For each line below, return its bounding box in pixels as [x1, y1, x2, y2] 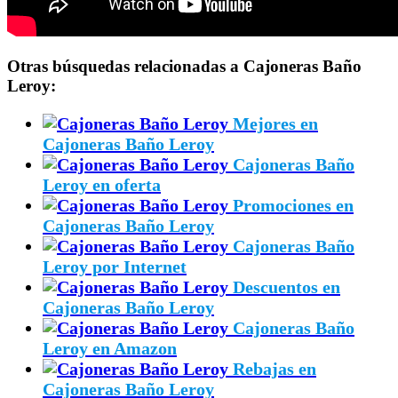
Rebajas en [233, 358, 316, 378]
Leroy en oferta [43, 174, 161, 195]
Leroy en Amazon [43, 338, 177, 358]
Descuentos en [233, 276, 340, 297]
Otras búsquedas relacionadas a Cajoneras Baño [7, 56, 362, 76]
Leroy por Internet [43, 256, 187, 276]
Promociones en [233, 195, 354, 215]
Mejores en [233, 113, 318, 133]
